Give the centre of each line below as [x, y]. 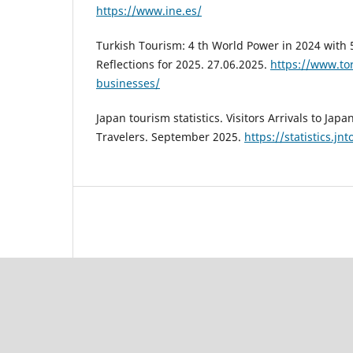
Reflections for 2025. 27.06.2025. [183, 64]
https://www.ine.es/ [149, 10]
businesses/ [128, 83]
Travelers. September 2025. [170, 137]
